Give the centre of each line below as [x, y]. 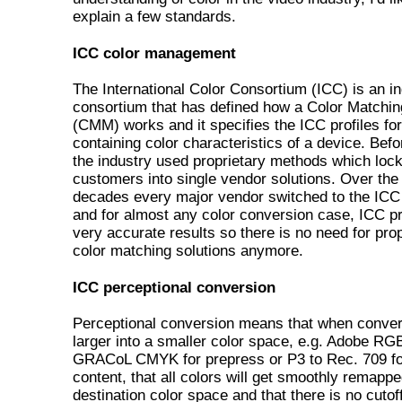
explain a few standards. [154, 17]
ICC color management [154, 53]
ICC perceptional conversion [174, 288]
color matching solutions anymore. [188, 251]
